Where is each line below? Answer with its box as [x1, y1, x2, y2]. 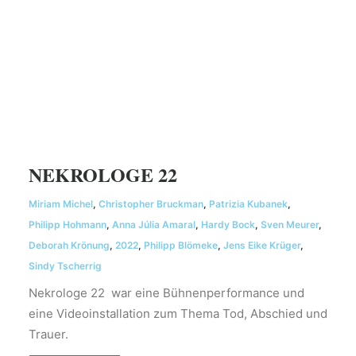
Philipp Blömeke [144, 239, 218, 251]
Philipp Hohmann [29, 219, 106, 230]
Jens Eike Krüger [223, 239, 300, 251]
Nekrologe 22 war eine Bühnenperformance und [29, 285, 304, 300]
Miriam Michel [29, 198, 93, 210]
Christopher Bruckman [99, 198, 203, 210]
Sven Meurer [261, 219, 319, 230]
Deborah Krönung [29, 239, 110, 251]
